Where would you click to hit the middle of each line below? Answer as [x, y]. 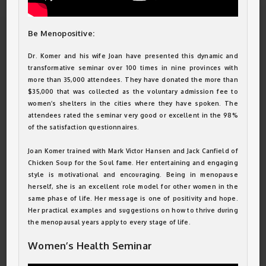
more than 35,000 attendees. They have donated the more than [133, 80]
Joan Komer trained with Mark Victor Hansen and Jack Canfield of [133, 151]
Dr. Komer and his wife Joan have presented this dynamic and [133, 56]
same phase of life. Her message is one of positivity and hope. [133, 198]
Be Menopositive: [61, 33]
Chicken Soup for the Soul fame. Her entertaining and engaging [133, 163]
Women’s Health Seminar [90, 246]
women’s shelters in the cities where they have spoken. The [133, 103]
